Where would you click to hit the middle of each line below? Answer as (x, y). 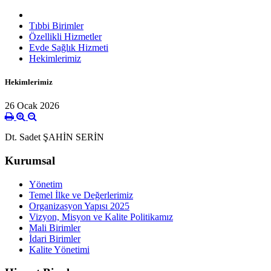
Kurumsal (30, 160)
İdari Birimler (55, 238)
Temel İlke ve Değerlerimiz (81, 195)
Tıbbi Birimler (56, 25)
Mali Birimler (55, 227)
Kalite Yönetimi (59, 249)
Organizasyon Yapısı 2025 (79, 206)
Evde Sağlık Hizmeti (69, 47)
